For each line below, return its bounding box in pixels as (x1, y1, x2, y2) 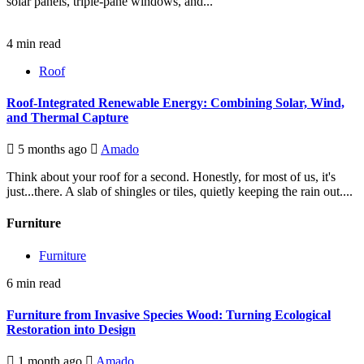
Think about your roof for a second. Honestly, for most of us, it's (6, 170, 336, 184)
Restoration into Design (6, 322, 136, 336)
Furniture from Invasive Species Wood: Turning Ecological (6, 307, 331, 322)
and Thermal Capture (6, 110, 128, 124)
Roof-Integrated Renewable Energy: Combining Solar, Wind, (6, 95, 344, 110)
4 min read (6, 36, 61, 50)
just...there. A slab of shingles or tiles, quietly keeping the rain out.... (6, 184, 353, 199)
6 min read (6, 275, 61, 290)
